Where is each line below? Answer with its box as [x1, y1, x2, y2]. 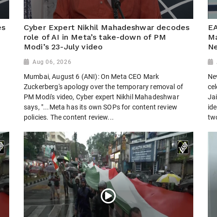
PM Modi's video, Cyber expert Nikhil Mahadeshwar [24, 93, 179, 101]
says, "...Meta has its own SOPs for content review [24, 103, 178, 111]
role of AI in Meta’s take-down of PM [24, 32, 166, 42]
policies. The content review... [24, 113, 114, 122]
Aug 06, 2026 [32, 58, 72, 65]
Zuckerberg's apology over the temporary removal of [24, 83, 184, 91]
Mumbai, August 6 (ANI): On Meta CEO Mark [24, 73, 159, 81]
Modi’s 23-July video [24, 42, 103, 51]
